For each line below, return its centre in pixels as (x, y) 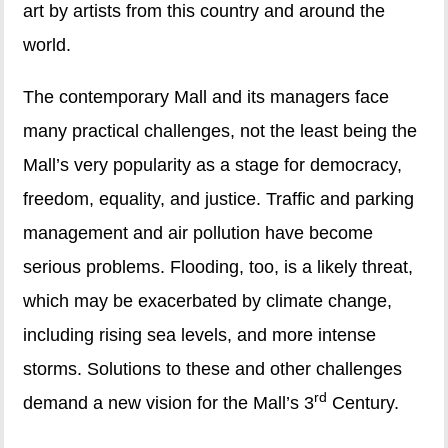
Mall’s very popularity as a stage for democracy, (213, 165)
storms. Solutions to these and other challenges (213, 369)
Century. (363, 403)
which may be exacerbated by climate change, (208, 301)
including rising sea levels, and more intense (200, 335)
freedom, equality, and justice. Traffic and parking (219, 199)
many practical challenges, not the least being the (220, 131)
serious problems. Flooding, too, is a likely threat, (218, 267)
